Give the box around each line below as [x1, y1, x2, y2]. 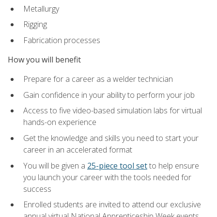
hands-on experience [23, 117, 96, 128]
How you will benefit [8, 54, 81, 65]
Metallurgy [23, 3, 59, 14]
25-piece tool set [87, 160, 147, 171]
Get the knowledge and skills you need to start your [23, 133, 199, 144]
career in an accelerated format [23, 144, 132, 155]
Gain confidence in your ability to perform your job [23, 89, 195, 100]
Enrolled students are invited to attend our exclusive [23, 199, 201, 210]
